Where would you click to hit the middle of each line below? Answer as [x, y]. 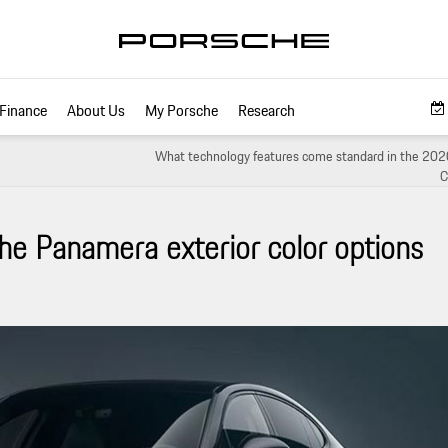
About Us [96, 110]
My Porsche [181, 110]
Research [266, 110]
